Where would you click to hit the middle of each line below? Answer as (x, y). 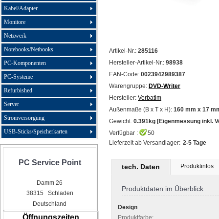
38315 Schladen (50, 193)
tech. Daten (141, 167)
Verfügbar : (123, 133)
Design (128, 207)
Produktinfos (197, 166)
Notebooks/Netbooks (29, 49)
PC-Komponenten (25, 63)
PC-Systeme (18, 77)
